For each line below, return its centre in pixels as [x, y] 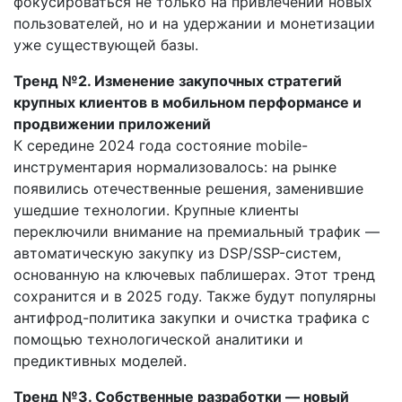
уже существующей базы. [106, 44]
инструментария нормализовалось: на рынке [175, 166]
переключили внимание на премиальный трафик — [197, 231]
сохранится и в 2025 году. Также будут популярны [195, 296]
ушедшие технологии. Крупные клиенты [156, 210]
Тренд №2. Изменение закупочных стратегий [178, 80]
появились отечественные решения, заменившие [188, 188]
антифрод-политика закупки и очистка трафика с [192, 317]
